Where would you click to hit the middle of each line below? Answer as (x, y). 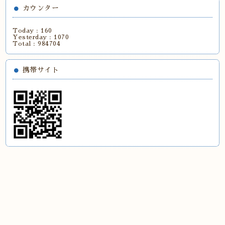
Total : (25, 44)
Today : (27, 31)
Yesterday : (33, 37)
